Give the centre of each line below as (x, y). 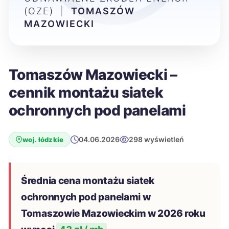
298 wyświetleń (156, 139)
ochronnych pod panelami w (86, 197)
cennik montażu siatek (86, 93)
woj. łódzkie (43, 140)
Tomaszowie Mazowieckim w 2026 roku (113, 213)
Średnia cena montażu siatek (88, 181)
